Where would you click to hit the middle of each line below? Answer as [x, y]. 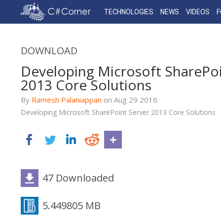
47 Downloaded [78, 178]
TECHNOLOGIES [129, 12]
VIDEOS [198, 12]
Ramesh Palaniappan [67, 100]
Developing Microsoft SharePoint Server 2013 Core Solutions [118, 112]
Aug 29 [126, 100]
